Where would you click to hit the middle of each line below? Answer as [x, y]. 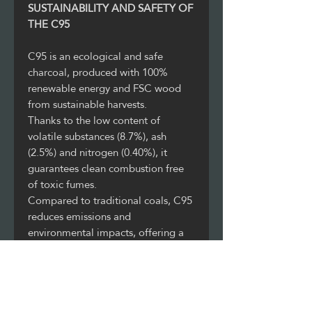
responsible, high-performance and [109, 248]
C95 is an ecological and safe [95, 56]
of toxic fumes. [62, 184]
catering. [48, 280]
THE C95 [49, 24]
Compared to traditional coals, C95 [110, 200]
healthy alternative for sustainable [106, 264]
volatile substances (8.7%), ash [97, 136]
